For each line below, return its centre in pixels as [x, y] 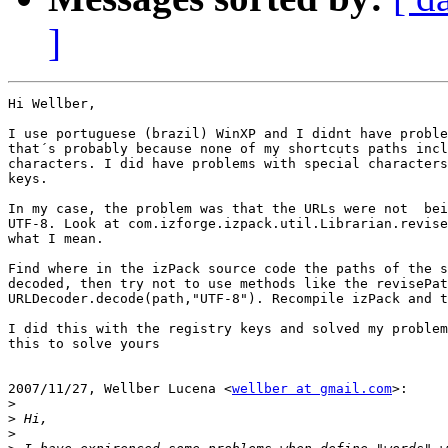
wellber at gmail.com [312, 389]
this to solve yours [84, 344]
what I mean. [56, 239]
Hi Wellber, [52, 104]
